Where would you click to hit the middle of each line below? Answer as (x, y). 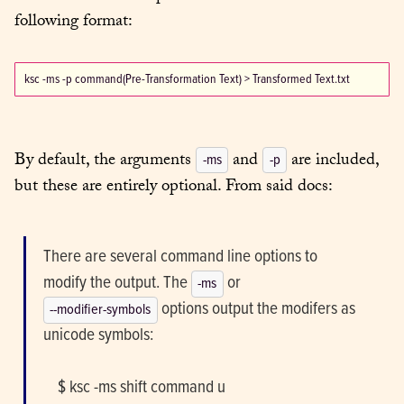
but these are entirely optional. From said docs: (174, 188)
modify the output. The (117, 284)
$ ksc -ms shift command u (50, 388)
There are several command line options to (180, 257)
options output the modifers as (256, 310)
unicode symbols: (98, 336)
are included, (333, 161)
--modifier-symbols (101, 310)
